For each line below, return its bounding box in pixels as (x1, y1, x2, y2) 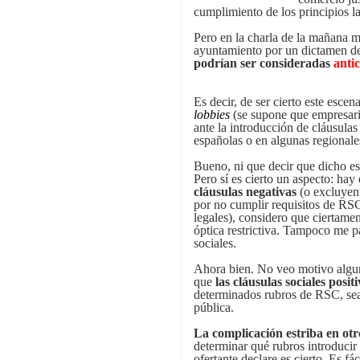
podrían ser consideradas (194, 56, 333, 71)
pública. (194, 301, 234, 315)
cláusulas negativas (194, 185, 300, 199)
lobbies (194, 108, 230, 122)
